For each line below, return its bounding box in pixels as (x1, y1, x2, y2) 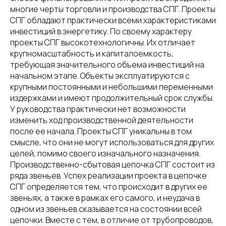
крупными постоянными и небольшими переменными (10, 81, 213, 92)
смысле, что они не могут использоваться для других (10, 137, 214, 148)
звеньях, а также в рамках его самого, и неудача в (10, 192, 200, 203)
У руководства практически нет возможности (10, 103, 186, 115)
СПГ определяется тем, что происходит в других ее (10, 181, 207, 192)
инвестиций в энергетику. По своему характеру (10, 26, 192, 37)
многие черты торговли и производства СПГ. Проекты (10, 4, 215, 15)
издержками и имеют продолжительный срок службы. (10, 92, 214, 103)
